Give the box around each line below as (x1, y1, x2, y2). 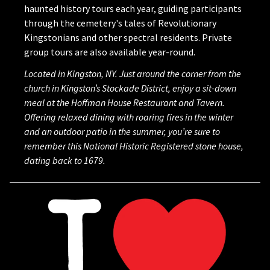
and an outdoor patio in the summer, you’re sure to (24, 125, 220, 137)
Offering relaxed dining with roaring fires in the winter (24, 110, 233, 123)
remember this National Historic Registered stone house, (24, 139, 243, 152)
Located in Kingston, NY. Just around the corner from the (24, 67, 241, 80)
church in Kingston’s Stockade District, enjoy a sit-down (24, 81, 236, 94)
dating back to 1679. (24, 154, 105, 166)
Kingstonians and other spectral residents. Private (24, 31, 232, 43)
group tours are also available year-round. (24, 45, 199, 58)
